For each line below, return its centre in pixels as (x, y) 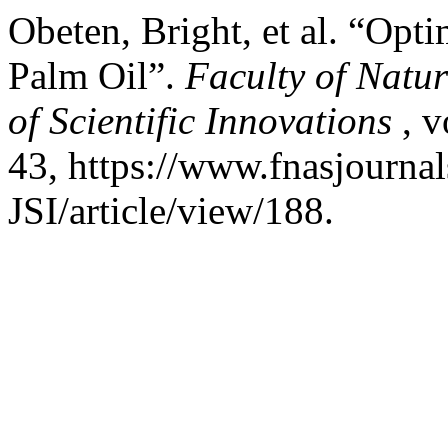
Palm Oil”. (96, 75)
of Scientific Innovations (205, 120)
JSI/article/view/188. (171, 210)
